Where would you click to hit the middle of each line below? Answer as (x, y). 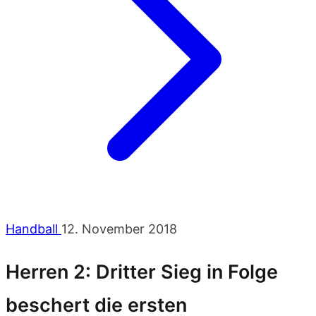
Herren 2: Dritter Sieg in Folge (142, 272)
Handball (34, 229)
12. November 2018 (119, 229)
